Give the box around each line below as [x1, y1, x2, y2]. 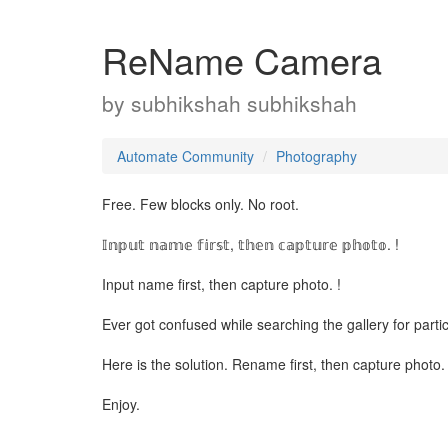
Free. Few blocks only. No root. [102, 194, 299, 214]
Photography [276, 146, 357, 166]
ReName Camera [102, 34, 382, 85]
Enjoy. [102, 394, 140, 414]
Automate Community [117, 146, 254, 166]
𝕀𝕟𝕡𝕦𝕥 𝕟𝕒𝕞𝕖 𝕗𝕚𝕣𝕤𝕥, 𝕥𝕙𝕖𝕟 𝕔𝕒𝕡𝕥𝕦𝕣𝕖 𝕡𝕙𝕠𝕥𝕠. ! [102, 234, 399, 254]
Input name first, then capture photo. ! [102, 274, 341, 294]
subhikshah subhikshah [131, 88, 357, 118]
